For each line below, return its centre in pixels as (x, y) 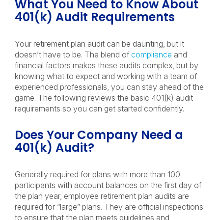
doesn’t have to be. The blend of (73, 55)
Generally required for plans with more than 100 (97, 174)
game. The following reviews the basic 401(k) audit (104, 98)
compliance (151, 55)
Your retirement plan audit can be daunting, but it (99, 44)
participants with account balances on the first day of (108, 185)
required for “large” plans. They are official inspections (109, 207)
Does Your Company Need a (99, 135)
